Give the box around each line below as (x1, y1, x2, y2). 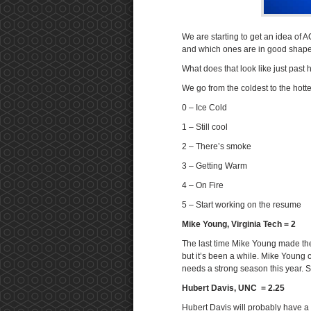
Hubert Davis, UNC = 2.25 (182, 283, 285, 293)
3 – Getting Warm (182, 161, 247, 171)
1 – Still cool (182, 122, 228, 132)
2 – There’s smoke (182, 142, 251, 151)
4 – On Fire (182, 180, 224, 190)
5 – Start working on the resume (182, 200, 301, 210)
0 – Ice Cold (182, 103, 227, 112)
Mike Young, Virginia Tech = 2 (182, 219, 296, 229)
